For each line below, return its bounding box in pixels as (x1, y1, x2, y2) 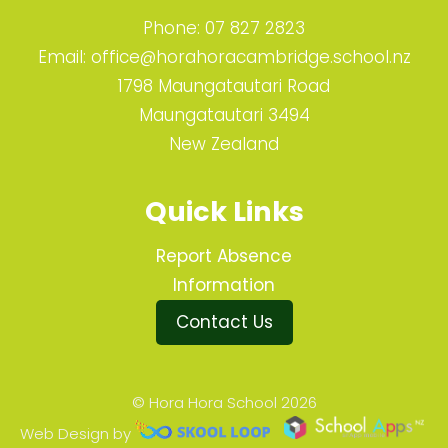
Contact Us (175, 309, 273, 334)
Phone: (143, 16, 205, 41)
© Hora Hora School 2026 (131, 391, 317, 413)
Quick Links (144, 193, 304, 231)
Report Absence (156, 243, 292, 268)
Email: (37, 45, 91, 70)
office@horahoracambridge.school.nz (90, 45, 411, 70)
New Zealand (169, 132, 279, 157)
